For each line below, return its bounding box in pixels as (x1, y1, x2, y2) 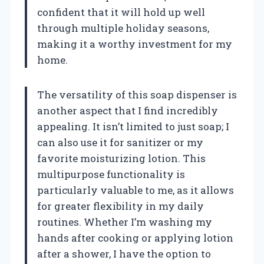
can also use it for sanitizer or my (37, 135, 203, 149)
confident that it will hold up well (37, 5, 205, 19)
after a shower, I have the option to (37, 246, 211, 260)
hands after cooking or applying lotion (37, 230, 233, 245)
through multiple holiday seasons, (37, 21, 209, 35)
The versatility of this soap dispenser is (37, 87, 237, 101)
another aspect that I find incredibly (37, 103, 218, 117)
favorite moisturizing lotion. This (37, 151, 206, 165)
